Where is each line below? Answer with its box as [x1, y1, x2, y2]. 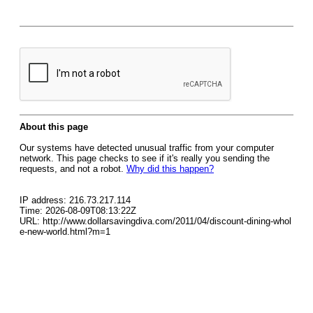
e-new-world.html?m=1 [20, 226, 110, 237]
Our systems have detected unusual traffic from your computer [20, 143, 274, 153]
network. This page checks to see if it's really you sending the [20, 153, 270, 163]
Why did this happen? [126, 163, 214, 174]
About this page [20, 122, 88, 132]
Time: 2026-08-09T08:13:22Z [20, 205, 136, 216]
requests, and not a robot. [20, 163, 126, 174]
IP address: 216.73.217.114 [20, 195, 131, 205]
